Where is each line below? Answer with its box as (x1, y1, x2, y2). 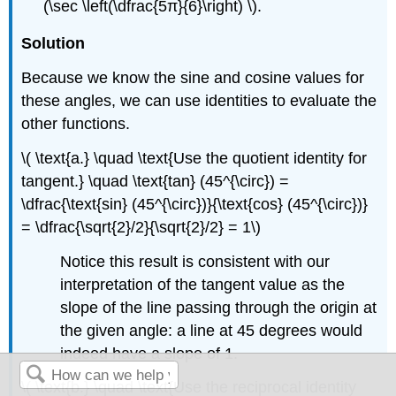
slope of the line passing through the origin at (60, 298, 377, 316)
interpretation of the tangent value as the (60, 275, 346, 293)
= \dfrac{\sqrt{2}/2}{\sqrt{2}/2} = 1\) (21, 217, 262, 236)
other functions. (21, 114, 131, 133)
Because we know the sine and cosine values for (21, 68, 365, 87)
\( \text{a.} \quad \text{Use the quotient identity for (21, 148, 368, 167)
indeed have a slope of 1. (60, 344, 239, 362)
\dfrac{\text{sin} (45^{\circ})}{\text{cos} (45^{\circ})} (21, 194, 369, 213)
